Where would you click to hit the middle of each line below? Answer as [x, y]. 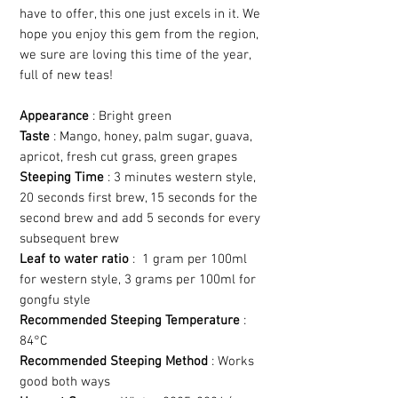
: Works [231, 362]
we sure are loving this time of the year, [135, 56]
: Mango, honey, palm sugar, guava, [151, 137]
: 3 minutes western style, [180, 178]
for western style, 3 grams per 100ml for [138, 280]
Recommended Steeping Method [114, 362]
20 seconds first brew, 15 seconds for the [139, 199]
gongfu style [55, 301]
